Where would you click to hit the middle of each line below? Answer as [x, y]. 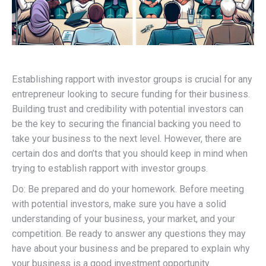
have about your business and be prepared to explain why [131, 248]
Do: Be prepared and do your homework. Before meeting [128, 189]
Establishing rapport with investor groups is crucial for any [132, 79]
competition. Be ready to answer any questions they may [129, 233]
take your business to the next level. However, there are [127, 138]
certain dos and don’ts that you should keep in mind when [130, 153]
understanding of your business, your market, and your [123, 218]
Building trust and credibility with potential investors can [128, 109]
